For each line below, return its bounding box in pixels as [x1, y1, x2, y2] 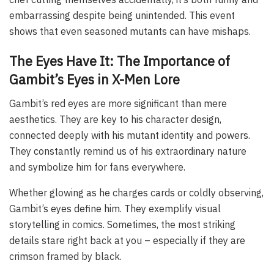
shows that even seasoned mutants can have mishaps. [9, 24, 251, 37]
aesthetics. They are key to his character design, [9, 113, 221, 125]
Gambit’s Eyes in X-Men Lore [9, 71, 180, 89]
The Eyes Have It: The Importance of [9, 53, 230, 70]
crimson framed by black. [9, 250, 122, 262]
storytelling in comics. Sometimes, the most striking [9, 218, 235, 231]
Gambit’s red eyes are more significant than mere [9, 97, 227, 109]
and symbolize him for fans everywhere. [9, 160, 185, 173]
